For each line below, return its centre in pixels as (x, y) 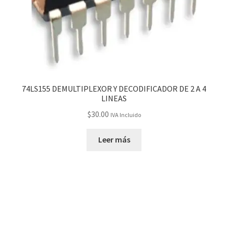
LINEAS (114, 98)
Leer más (114, 140)
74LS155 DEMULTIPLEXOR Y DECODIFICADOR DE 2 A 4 (114, 88)
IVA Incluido (125, 115)
